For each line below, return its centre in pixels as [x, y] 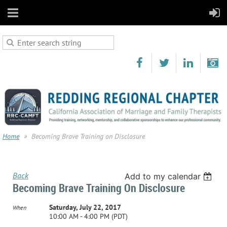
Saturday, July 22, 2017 [85, 207]
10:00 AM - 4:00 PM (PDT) [88, 216]
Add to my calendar [163, 176]
